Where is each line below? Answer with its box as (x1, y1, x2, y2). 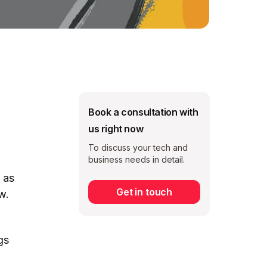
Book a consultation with (88, 105, 198, 118)
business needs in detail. (88, 154, 185, 164)
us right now (88, 122, 144, 135)
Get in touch (116, 185, 173, 198)
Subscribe (121, 201, 167, 214)
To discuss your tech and (88, 142, 188, 153)
